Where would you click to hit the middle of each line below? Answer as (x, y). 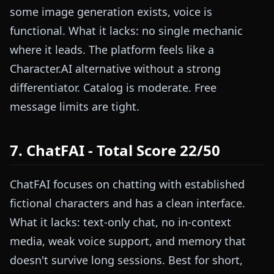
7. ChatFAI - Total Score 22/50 (115, 150)
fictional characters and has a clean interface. (128, 203)
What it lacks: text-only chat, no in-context (120, 222)
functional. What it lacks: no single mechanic (126, 31)
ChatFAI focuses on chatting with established (127, 184)
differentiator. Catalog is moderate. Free (113, 88)
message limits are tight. (75, 107)
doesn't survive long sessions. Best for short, (126, 260)
